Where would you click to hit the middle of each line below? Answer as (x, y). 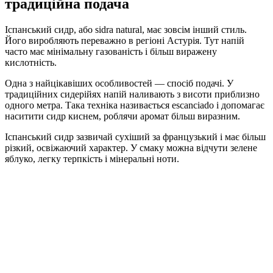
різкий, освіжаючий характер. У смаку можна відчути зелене (131, 147)
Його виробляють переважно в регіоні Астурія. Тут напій (125, 40)
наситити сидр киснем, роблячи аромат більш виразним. (122, 116)
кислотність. (31, 62)
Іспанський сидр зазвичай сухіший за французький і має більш (135, 136)
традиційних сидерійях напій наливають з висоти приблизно (132, 94)
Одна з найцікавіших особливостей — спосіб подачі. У (119, 83)
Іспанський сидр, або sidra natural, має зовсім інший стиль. (126, 29)
